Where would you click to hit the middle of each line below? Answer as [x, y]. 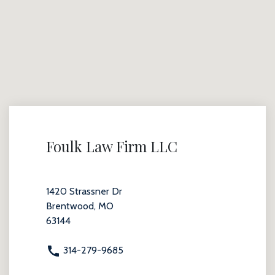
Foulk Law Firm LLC [112, 146]
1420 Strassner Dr [84, 191]
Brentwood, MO [80, 206]
